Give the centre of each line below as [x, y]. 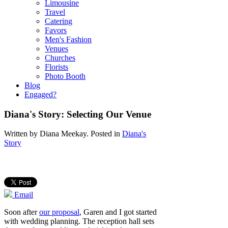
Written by [22, 134]
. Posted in [104, 134]
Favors [56, 30]
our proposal [59, 212]
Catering [59, 21]
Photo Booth [65, 76]
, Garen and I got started [118, 212]
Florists [56, 67]
